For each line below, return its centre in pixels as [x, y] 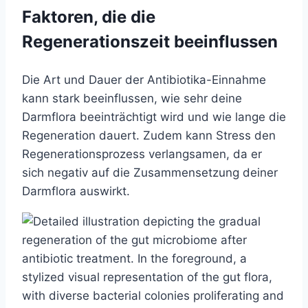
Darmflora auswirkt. [76, 191]
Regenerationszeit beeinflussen [150, 41]
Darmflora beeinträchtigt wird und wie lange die [154, 117]
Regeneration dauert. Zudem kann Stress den [149, 135]
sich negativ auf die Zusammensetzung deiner [150, 172]
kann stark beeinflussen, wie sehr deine [132, 98]
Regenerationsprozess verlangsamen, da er [142, 154]
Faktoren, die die [89, 16]
